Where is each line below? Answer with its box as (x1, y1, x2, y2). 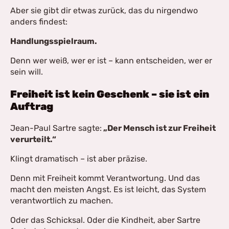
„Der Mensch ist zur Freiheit (102, 123, 216, 133)
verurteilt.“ (10, 134, 56, 144)
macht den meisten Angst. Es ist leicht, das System (10, 185, 206, 194)
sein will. (10, 67, 43, 77)
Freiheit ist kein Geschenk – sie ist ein (10, 88, 209, 100)
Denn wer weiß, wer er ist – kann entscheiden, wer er (10, 56, 212, 65)
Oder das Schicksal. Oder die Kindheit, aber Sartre (10, 215, 200, 225)
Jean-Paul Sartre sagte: (10, 123, 102, 133)
